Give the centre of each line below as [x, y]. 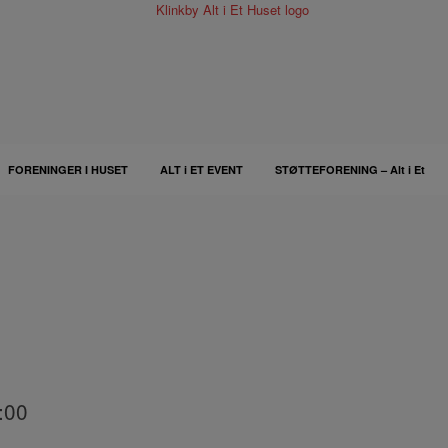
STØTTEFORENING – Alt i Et [349, 169]
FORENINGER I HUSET [67, 169]
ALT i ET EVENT [201, 169]
